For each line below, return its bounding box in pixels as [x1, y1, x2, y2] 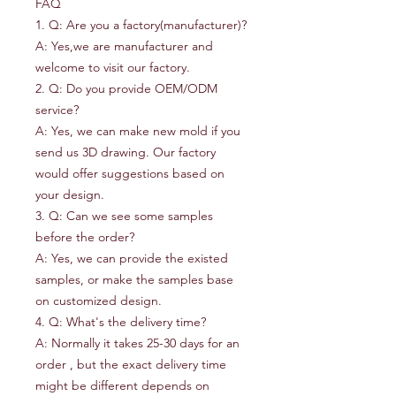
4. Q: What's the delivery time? [35, 314, 206, 330]
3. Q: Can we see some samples [35, 208, 213, 224]
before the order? [35, 229, 134, 245]
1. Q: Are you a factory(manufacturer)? [35, 17, 247, 33]
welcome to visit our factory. [35, 59, 190, 75]
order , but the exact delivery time [35, 356, 226, 372]
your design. [35, 187, 104, 202]
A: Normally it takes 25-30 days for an [35, 335, 240, 351]
